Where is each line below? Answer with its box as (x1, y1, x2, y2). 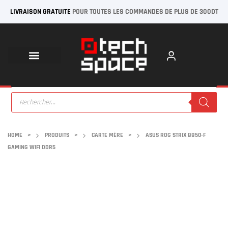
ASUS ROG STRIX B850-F (146, 131, 206, 139)
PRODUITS (45, 131, 69, 139)
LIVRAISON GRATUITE (10, 7, 71, 16)
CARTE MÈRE (92, 131, 123, 139)
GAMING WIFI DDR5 (8, 144, 55, 152)
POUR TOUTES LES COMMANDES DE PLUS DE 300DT (70, 7, 218, 16)
